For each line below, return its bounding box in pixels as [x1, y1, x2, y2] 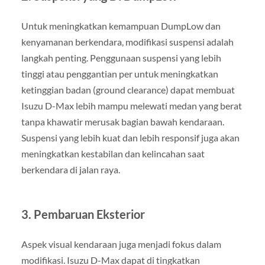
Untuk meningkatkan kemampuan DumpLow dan [21, 20, 221, 32]
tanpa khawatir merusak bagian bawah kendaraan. [21, 116, 224, 128]
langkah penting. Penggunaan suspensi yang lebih [21, 52, 221, 64]
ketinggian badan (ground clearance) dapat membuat [21, 84, 235, 96]
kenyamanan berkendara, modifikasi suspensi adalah [21, 36, 234, 48]
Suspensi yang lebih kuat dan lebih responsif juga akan [21, 132, 240, 144]
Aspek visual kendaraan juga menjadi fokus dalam [21, 238, 221, 250]
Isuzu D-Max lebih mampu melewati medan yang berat [21, 100, 242, 112]
